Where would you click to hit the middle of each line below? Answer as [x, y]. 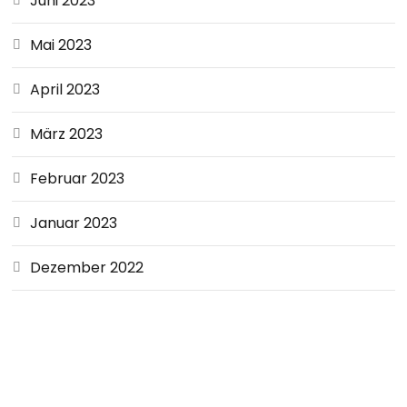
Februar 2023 [78, 179]
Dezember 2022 [87, 268]
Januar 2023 [74, 223]
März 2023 [67, 134]
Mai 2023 [61, 45]
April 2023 [65, 89]
